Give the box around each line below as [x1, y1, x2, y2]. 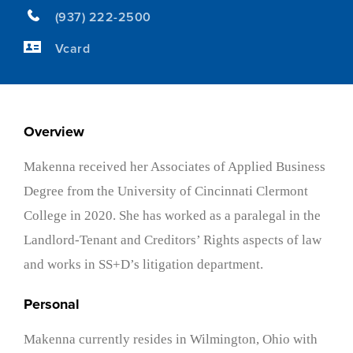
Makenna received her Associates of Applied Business [24, 158, 325, 174]
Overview [24, 122, 84, 140]
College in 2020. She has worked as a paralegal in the [24, 207, 321, 223]
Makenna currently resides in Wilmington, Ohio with [24, 331, 318, 347]
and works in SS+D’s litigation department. [24, 256, 266, 272]
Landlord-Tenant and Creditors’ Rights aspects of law [24, 232, 321, 247]
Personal [24, 295, 80, 313]
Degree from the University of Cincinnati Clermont [24, 183, 308, 199]
